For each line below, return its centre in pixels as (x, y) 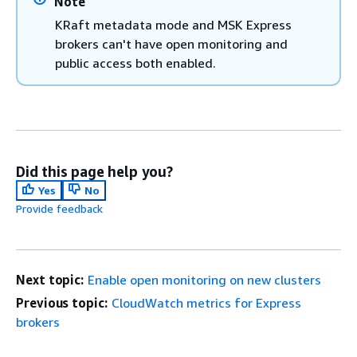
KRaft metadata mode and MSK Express (173, 25)
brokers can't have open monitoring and (171, 44)
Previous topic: (62, 303)
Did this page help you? (94, 171)
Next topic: (50, 280)
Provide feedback (59, 208)
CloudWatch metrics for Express (206, 303)
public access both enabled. (135, 63)
